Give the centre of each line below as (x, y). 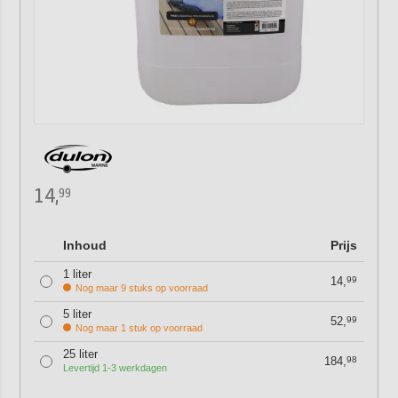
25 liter (80, 354)
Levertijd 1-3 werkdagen (115, 368)
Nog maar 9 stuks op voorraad (141, 288)
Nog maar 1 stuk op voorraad (139, 328)
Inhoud (84, 245)
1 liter (77, 274)
